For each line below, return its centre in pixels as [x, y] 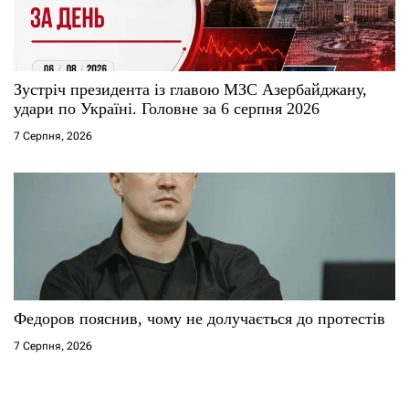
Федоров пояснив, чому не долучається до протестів [199, 318]
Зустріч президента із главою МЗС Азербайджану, [190, 89]
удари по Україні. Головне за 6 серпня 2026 [167, 108]
